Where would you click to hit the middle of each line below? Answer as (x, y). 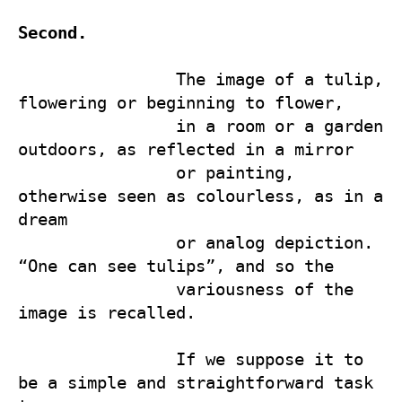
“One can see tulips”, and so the (181, 266)
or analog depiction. (97, 242)
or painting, (97, 172)
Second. (52, 32)
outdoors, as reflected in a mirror (201, 149)
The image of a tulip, (97, 79)
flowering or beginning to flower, (186, 102)
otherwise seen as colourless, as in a (201, 196)
